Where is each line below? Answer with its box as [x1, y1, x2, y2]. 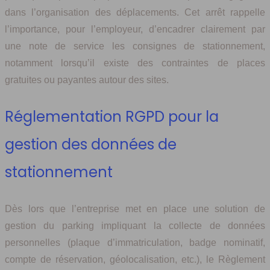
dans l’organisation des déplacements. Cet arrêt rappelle [5, 7, 265, 18]
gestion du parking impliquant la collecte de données [5, 221, 265, 231]
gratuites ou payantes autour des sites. [5, 75, 169, 86]
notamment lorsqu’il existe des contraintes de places [5, 58, 265, 69]
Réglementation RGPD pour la [5, 107, 219, 127]
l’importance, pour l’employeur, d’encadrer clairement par [5, 24, 265, 35]
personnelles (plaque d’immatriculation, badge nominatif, [5, 237, 265, 248]
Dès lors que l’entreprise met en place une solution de [5, 204, 265, 215]
